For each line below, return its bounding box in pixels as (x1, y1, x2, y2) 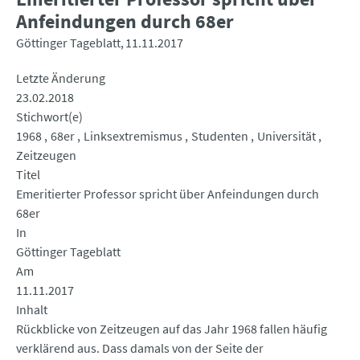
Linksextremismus (84, 128, 182, 145)
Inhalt (16, 301, 47, 318)
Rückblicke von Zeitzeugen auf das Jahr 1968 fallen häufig (16, 321, 327, 337)
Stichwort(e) (16, 108, 83, 125)
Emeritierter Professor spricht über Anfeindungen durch (16, 186, 319, 202)
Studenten (191, 128, 248, 145)
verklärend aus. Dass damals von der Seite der (16, 340, 264, 357)
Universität (257, 128, 316, 145)
